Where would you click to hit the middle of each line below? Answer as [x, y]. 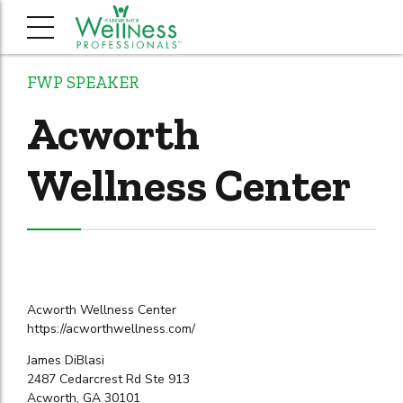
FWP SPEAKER [83, 82]
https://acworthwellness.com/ [111, 329]
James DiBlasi [66, 361]
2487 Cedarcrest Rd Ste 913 [108, 380]
